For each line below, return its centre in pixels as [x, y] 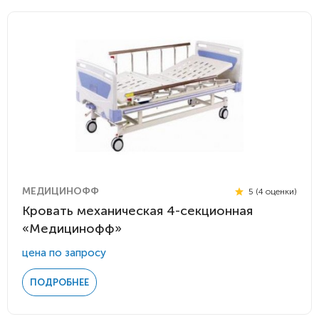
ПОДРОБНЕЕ [59, 282]
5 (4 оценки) [272, 191]
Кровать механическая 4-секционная [137, 211]
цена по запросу [64, 253]
